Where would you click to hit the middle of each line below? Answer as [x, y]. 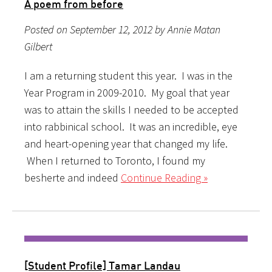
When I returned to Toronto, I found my [115, 160]
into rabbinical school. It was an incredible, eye [131, 126]
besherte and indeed [73, 177]
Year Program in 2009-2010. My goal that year [127, 92]
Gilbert [38, 46]
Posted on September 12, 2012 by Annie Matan [122, 29]
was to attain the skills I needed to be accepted [131, 109]
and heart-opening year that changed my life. [126, 143]
